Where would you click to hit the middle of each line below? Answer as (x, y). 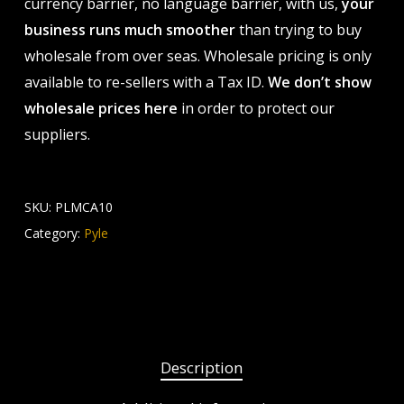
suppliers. (57, 134)
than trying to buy (298, 29)
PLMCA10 (83, 207)
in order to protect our (256, 108)
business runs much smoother (129, 29)
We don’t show (319, 82)
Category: (54, 233)
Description (202, 367)
